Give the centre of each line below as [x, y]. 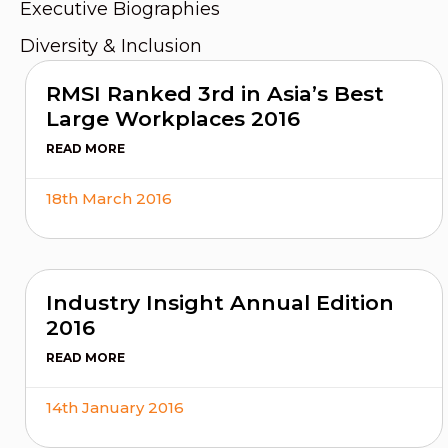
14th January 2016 [115, 408]
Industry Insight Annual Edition [220, 303]
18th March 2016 [109, 199]
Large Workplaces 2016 [173, 119]
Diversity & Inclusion [111, 46]
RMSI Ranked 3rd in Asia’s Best [215, 94]
